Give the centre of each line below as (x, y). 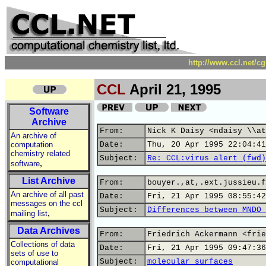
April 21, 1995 (173, 89)
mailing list (29, 213)
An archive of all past (47, 194)
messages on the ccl (47, 203)
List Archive (49, 181)
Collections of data (43, 244)
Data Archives (49, 231)
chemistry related (40, 153)
